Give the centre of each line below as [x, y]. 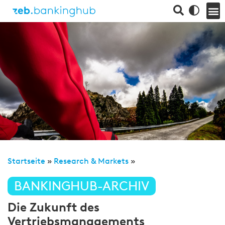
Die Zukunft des [53, 207]
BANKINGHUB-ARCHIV [82, 186]
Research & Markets [91, 161]
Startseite [26, 161]
